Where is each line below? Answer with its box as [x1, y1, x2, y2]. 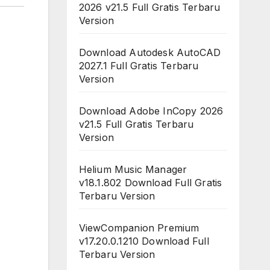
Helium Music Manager [78, 163, 187, 175]
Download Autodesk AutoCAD [78, 46, 221, 58]
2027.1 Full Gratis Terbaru [78, 60, 199, 72]
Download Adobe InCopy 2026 [78, 105, 224, 117]
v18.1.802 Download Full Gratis [78, 177, 222, 189]
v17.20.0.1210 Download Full [78, 235, 209, 247]
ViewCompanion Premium [78, 222, 199, 234]
